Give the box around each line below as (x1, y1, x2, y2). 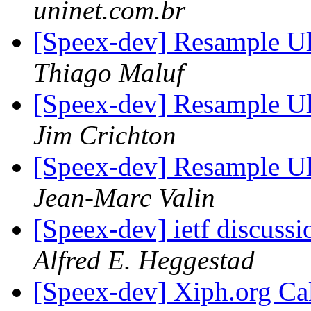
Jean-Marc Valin (33, 183, 215, 213)
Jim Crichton (33, 120, 176, 151)
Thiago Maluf (33, 58, 184, 88)
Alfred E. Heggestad (33, 245, 255, 276)
